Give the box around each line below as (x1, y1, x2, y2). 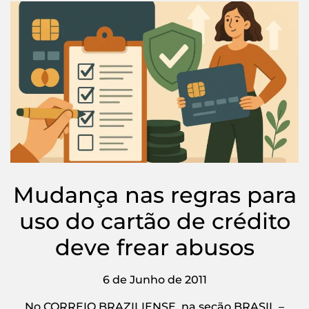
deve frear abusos (54, 234, 255, 261)
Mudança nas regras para (12, 181, 297, 209)
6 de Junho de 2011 (102, 273, 207, 287)
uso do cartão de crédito (19, 208, 290, 235)
